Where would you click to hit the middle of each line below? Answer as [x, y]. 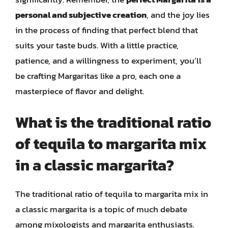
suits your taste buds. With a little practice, [97, 45]
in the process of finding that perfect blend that [107, 30]
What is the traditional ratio [113, 122]
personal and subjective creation [81, 15]
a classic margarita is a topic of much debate [101, 209]
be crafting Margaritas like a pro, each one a [98, 76]
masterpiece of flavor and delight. [80, 91]
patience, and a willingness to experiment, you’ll [108, 61]
